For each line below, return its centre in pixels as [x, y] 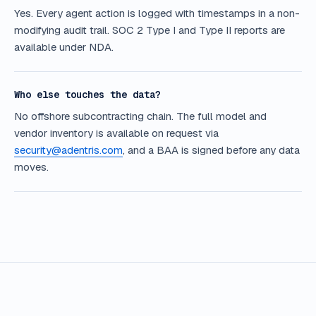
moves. [31, 166]
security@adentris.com [68, 150]
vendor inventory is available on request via [116, 133]
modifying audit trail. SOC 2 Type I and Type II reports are [150, 30]
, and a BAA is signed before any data [211, 150]
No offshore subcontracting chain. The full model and [140, 116]
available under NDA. [64, 47]
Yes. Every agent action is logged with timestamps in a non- [157, 13]
